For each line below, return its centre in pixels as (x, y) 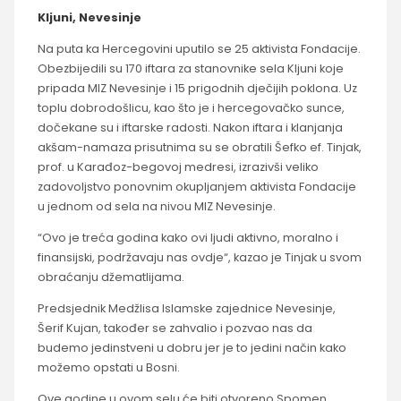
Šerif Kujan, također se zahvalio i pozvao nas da (175, 328)
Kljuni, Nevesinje (89, 18)
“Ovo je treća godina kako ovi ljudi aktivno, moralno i (188, 238)
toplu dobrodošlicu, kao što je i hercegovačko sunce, (191, 108)
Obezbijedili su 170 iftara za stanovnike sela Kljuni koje (190, 69)
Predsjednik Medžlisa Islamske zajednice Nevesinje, (186, 308)
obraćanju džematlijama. (111, 277)
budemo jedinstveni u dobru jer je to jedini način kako (192, 347)
